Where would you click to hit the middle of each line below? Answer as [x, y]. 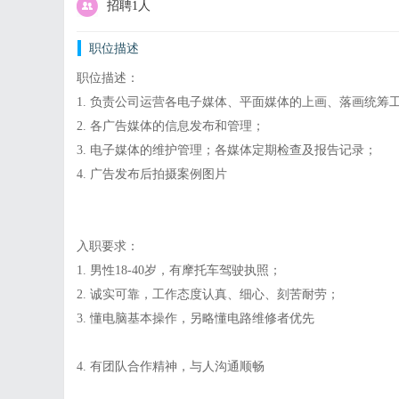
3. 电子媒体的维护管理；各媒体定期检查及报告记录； [227, 150]
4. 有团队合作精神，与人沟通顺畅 [171, 366]
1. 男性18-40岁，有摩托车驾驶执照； [179, 270]
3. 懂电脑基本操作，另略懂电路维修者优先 [196, 318]
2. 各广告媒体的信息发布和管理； [171, 126]
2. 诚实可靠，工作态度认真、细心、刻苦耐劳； [208, 294]
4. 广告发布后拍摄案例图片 [152, 174]
